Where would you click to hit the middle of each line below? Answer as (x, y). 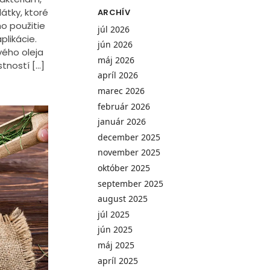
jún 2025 (115, 230)
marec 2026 (121, 91)
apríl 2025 (118, 260)
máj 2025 (116, 245)
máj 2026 (116, 60)
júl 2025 (114, 214)
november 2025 (129, 152)
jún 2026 (115, 45)
